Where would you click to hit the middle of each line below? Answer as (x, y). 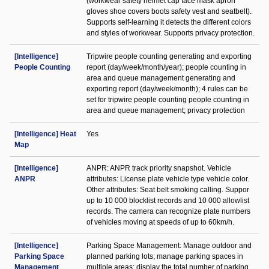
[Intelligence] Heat (45, 134)
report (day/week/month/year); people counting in (166, 67)
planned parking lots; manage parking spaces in (165, 256)
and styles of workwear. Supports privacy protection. (171, 33)
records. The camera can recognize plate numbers (168, 211)
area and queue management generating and (161, 78)
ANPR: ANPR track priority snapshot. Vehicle (159, 168)
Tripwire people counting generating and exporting (169, 56)
